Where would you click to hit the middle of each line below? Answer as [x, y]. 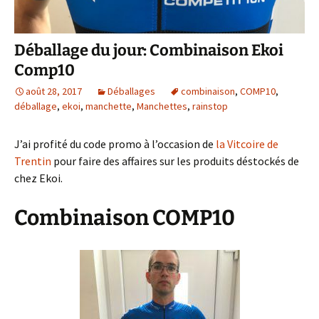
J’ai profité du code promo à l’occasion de [115, 143]
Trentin [33, 161]
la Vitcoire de [247, 143]
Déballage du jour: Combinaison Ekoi [149, 50]
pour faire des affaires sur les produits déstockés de [175, 161]
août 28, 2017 [54, 91]
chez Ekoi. [38, 178]
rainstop [210, 106]
